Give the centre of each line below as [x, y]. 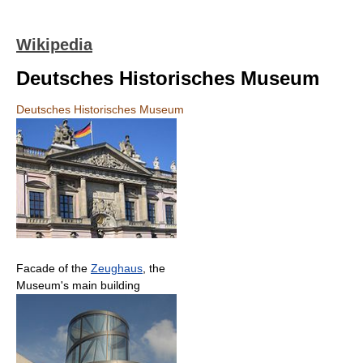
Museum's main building [78, 286]
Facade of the [53, 269]
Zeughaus [117, 269]
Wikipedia [54, 45]
